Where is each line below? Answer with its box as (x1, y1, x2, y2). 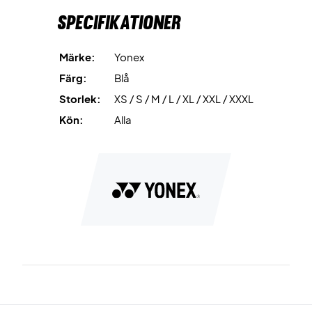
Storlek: (58, 92, 101, 105)
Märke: (58, 50, 95, 63)
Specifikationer (56, 10, 181, 34)
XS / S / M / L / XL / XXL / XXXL (114, 92, 253, 105)
